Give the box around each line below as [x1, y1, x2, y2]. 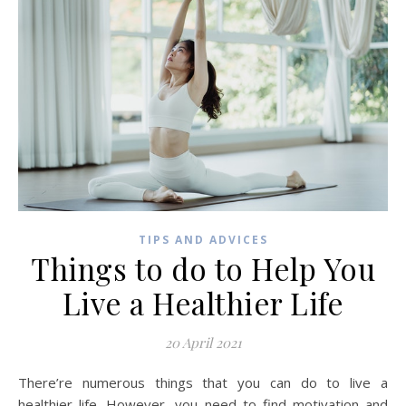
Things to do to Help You [31, 247, 375, 288]
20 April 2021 [164, 333, 242, 352]
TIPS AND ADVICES [138, 231, 268, 247]
